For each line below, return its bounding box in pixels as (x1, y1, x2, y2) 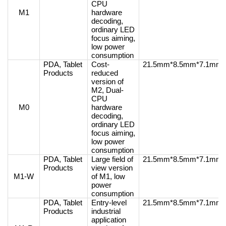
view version (91, 163, 133, 172)
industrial (91, 207, 121, 215)
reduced (91, 69, 118, 77)
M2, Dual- (91, 86, 124, 94)
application (91, 215, 126, 224)
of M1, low (91, 172, 125, 181)
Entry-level (91, 198, 127, 207)
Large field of (91, 155, 133, 163)
